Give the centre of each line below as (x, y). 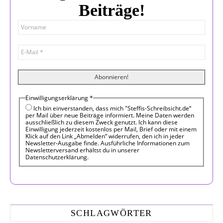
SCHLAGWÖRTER (111, 213)
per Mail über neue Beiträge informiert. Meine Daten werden (110, 115)
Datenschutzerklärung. (57, 157)
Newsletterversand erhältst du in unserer (83, 150)
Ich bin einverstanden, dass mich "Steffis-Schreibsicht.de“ (112, 109)
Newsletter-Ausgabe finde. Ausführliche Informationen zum (108, 143)
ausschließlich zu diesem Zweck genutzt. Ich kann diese (102, 122)
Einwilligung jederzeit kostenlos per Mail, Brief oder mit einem (111, 129)
